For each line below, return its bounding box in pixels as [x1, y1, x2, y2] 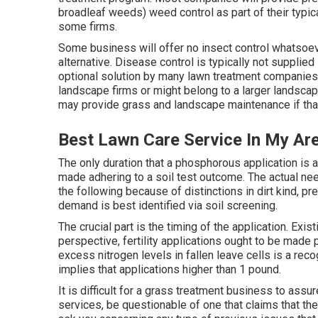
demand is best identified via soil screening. [58, 198, 278, 212]
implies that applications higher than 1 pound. [58, 262, 281, 276]
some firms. [58, 19, 117, 33]
